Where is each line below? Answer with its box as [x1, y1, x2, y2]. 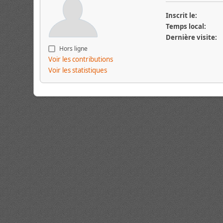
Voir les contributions [48, 55, 113, 64]
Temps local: [165, 22, 206, 31]
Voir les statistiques [48, 66, 108, 75]
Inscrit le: [165, 11, 197, 20]
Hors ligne [58, 44, 88, 53]
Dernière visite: [165, 33, 217, 42]
